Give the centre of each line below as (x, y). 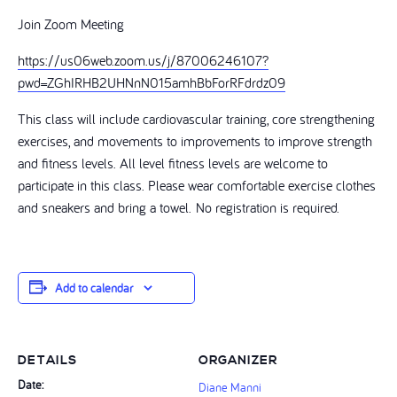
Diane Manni (230, 387)
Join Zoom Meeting (71, 24)
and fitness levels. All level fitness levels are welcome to (173, 163)
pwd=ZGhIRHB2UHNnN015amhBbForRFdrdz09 (152, 82)
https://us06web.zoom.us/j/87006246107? (143, 60)
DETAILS (47, 361)
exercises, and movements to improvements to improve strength (195, 141)
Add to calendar (94, 288)
